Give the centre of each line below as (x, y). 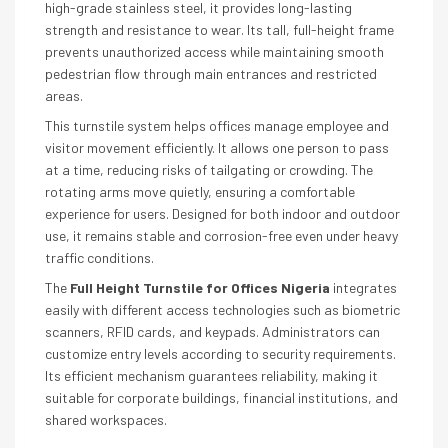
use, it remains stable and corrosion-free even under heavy (221, 235)
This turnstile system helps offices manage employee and (217, 125)
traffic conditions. (99, 257)
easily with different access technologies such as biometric (222, 309)
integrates (363, 287)
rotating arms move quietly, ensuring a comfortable (200, 191)
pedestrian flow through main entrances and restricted (211, 73)
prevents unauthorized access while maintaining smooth (214, 51)
